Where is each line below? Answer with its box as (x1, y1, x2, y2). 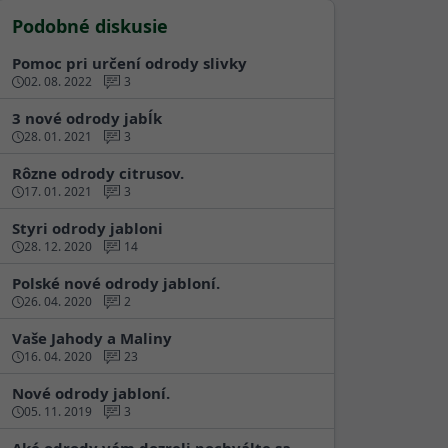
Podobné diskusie (12, 14, 168, 38)
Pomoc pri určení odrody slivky (12, 53, 247, 73)
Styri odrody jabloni (12, 218, 163, 238)
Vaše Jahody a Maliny (12, 328, 172, 348)
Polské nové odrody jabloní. (12, 273, 220, 293)
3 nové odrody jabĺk (12, 108, 162, 128)
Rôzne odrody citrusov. (12, 163, 184, 183)
